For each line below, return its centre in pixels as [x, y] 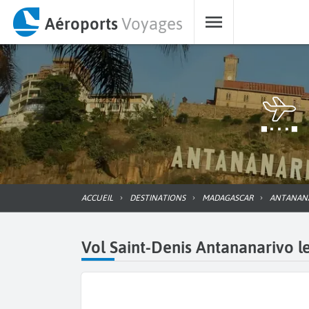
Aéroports [81, 23]
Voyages [152, 23]
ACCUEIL [100, 198]
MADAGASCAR [231, 198]
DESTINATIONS [160, 198]
